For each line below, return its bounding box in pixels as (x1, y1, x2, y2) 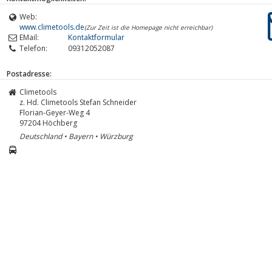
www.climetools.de (19, 21, 84, 32)
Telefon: (19, 42, 47, 53)
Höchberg (42, 117, 77, 128)
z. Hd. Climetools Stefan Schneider (19, 97, 137, 107)
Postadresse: (7, 68, 52, 79)
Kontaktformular (68, 32, 124, 42)
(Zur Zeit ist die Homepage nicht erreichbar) (84, 22, 212, 32)
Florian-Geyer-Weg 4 (19, 107, 90, 118)
